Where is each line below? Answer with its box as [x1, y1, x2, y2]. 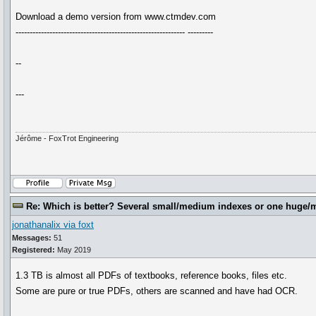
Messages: [12, 233, 51, 242]
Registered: [12, 245, 55, 254]
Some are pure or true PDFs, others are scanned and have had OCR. [16, 286, 298, 296]
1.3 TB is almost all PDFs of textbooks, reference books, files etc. [16, 270, 288, 281]
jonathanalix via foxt [12, 219, 94, 230]
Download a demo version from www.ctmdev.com [16, 11, 217, 22]
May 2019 [55, 245, 91, 254]
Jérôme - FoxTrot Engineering [16, 134, 119, 142]
